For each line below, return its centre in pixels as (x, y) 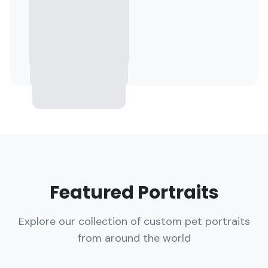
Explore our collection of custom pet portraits (134, 221)
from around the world (134, 238)
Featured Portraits (134, 193)
